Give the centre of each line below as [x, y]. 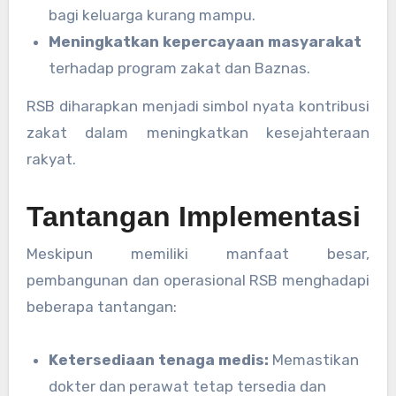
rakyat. [51, 159]
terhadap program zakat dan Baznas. [180, 69]
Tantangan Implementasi [193, 216]
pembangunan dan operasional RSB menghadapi [198, 281]
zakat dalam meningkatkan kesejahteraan [198, 132]
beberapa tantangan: [101, 307]
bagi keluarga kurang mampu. [152, 15]
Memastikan [314, 360]
